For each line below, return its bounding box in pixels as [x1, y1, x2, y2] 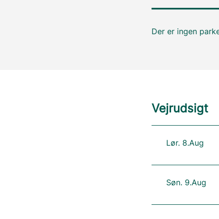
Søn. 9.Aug [166, 177, 206, 187]
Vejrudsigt [151, 101, 208, 115]
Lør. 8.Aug [166, 138, 204, 148]
